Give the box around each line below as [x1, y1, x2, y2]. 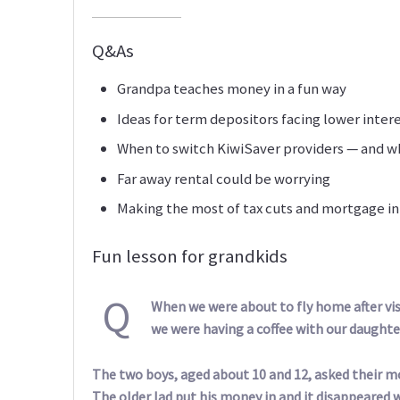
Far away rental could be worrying [117, 168, 330, 188]
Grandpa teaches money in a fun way [117, 79, 346, 99]
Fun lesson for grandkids [92, 244, 287, 268]
